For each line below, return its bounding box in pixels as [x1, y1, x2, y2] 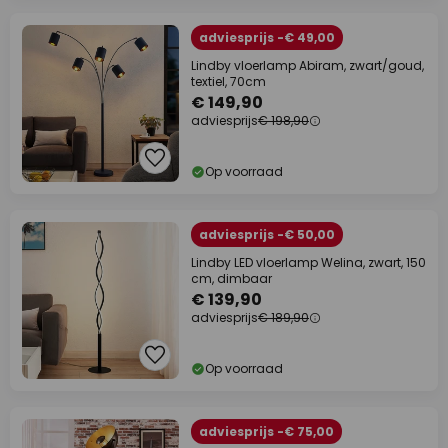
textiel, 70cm [191, 73, 266, 90]
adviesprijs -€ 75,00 [199, 423, 334, 440]
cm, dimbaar [191, 270, 272, 287]
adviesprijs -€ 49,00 [199, 29, 335, 46]
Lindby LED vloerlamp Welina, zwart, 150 [191, 254, 426, 271]
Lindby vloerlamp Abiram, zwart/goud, [191, 57, 424, 74]
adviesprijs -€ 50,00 [199, 226, 335, 243]
